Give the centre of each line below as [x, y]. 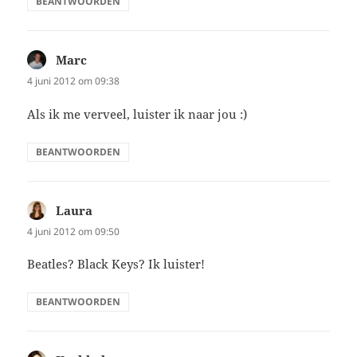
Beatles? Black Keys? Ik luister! [116, 263]
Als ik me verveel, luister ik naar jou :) [137, 114]
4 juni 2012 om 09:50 [74, 231]
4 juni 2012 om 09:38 [74, 81]
